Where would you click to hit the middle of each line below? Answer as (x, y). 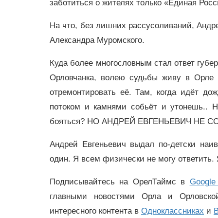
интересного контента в (95, 211)
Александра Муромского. (97, 40)
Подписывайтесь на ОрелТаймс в (120, 182)
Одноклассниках (173, 211)
